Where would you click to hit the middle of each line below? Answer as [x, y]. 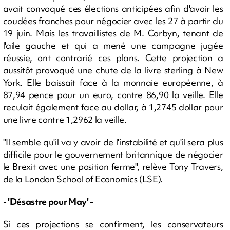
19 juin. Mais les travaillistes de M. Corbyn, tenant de [113, 33]
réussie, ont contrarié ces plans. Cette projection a [113, 58]
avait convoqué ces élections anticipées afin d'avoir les [113, 8]
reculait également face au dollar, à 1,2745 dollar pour [113, 107]
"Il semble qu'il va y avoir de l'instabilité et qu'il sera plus [113, 142]
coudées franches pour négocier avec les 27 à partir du [113, 21]
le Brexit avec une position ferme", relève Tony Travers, [113, 167]
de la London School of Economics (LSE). [83, 179]
